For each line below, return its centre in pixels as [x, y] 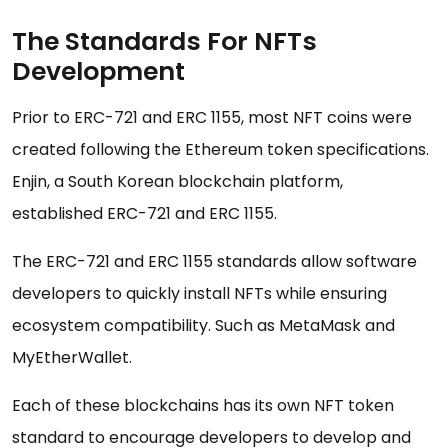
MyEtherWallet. [72, 358]
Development [98, 72]
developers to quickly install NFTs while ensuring [199, 294]
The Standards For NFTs [164, 42]
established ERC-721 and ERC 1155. [144, 214]
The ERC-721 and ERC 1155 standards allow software [214, 262]
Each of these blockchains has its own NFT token [203, 406]
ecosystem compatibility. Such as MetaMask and [203, 326]
